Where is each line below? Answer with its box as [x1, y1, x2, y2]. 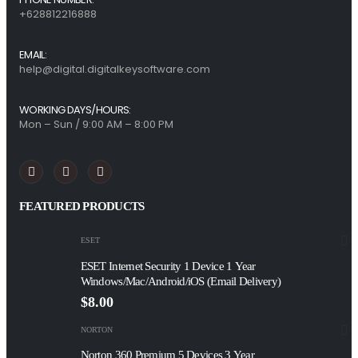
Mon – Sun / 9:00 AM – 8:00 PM [19, 117, 173, 133]
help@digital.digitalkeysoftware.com [19, 62, 210, 78]
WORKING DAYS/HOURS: [19, 102, 131, 118]
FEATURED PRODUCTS [19, 199, 145, 213]
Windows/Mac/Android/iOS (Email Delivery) [80, 274, 281, 288]
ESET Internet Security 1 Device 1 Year [80, 259, 256, 272]
